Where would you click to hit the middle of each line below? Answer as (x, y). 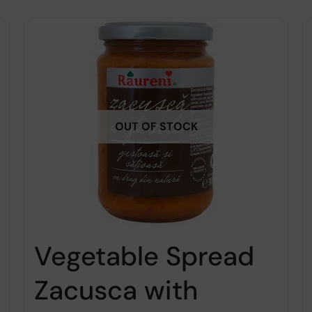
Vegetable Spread (144, 256)
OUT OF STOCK (156, 126)
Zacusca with (116, 290)
